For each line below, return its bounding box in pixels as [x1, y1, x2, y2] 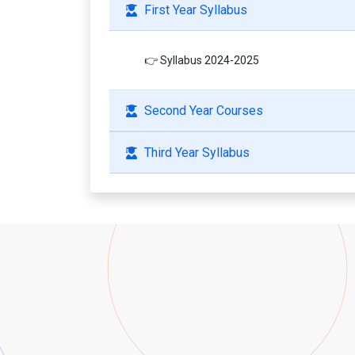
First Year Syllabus [144, 2, 247, 18]
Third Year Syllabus [144, 145, 250, 161]
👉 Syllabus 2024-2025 [144, 53, 259, 67]
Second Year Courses [144, 103, 263, 119]
